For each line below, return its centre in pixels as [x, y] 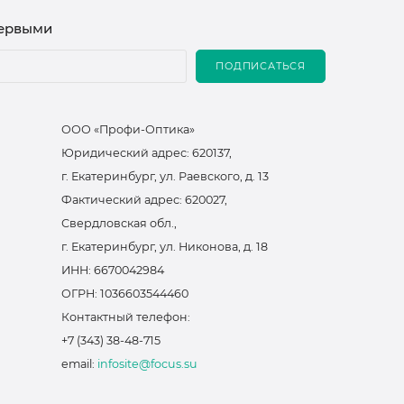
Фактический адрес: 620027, [144, 199]
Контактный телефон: [126, 317]
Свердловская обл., [119, 223]
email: [79, 363]
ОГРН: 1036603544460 [125, 293]
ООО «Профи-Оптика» [128, 129]
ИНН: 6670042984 [113, 270]
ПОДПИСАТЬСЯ [261, 66]
